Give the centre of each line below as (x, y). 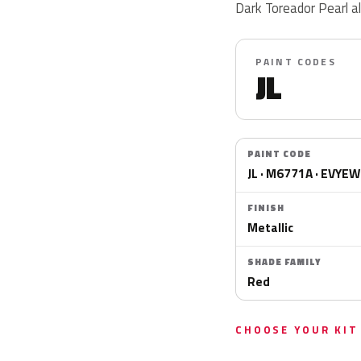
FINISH (266, 208)
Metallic (270, 227)
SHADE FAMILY (284, 262)
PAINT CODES (296, 62)
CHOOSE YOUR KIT (297, 330)
